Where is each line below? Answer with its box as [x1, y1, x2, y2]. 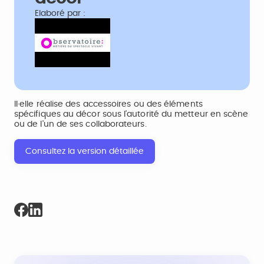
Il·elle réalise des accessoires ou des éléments [14, 100, 203, 108]
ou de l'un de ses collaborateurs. [14, 120, 147, 128]
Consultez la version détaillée [25, 147, 144, 156]
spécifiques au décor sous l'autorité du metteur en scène [14, 110, 249, 118]
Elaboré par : [35, 9, 85, 18]
